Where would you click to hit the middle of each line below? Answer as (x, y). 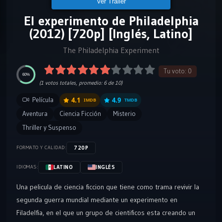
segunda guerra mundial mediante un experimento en (97, 199)
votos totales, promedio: (74, 83)
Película (43, 100)
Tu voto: (176, 71)
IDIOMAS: (27, 167)
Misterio (124, 113)
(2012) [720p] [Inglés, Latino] (111, 34)
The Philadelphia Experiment (111, 50)
